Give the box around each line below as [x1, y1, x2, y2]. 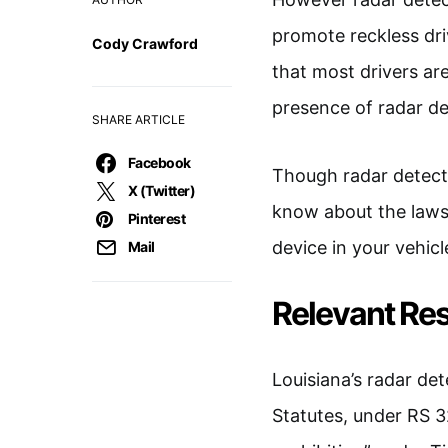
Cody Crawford [92, 35, 198, 52]
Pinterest [128, 210, 186, 227]
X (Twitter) [128, 182, 196, 199]
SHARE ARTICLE [92, 112, 185, 127]
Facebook [128, 154, 191, 171]
